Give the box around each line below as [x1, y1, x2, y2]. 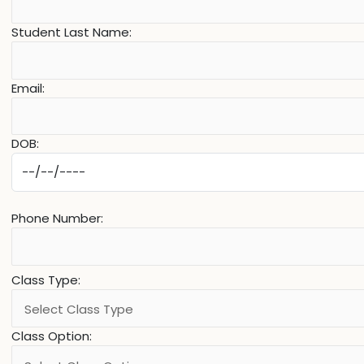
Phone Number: [11, 210, 103, 227]
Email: [11, 79, 45, 97]
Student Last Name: [11, 24, 132, 41]
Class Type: [11, 271, 80, 288]
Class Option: [11, 327, 92, 345]
